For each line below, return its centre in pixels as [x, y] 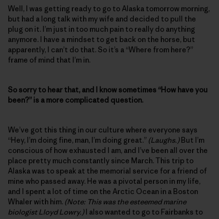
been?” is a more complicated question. [76, 100]
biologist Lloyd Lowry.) [46, 212]
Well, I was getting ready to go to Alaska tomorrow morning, [109, 8]
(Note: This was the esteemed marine [125, 201]
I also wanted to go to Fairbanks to [143, 212]
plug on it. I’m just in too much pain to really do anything [101, 29]
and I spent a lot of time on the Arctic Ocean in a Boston [103, 191]
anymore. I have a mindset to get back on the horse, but [101, 39]
